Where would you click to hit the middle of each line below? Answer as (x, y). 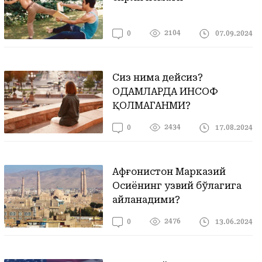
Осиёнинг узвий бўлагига (177, 186)
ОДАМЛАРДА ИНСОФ (166, 92)
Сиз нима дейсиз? (158, 77)
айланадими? (146, 200)
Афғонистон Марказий (169, 172)
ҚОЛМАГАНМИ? (152, 106)
